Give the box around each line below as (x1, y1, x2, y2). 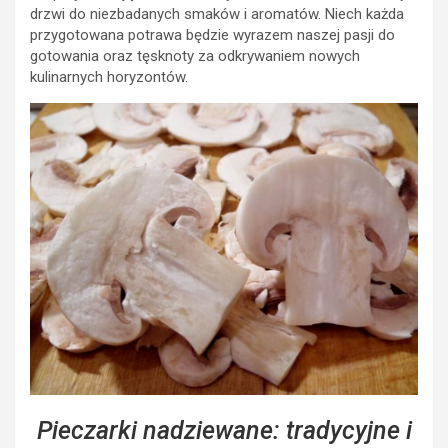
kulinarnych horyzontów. (30, 68, 188, 87)
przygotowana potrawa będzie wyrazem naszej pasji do (30, 26, 395, 45)
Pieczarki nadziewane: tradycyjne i (36, 415, 412, 445)
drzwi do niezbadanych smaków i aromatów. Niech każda (30, 5, 404, 24)
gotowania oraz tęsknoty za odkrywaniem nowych (30, 47, 360, 66)
